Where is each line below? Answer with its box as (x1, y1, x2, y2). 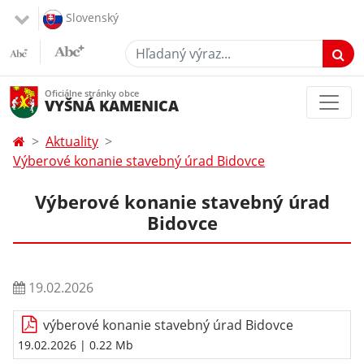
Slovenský (66, 10, 119, 26)
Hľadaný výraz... (124, 39, 219, 58)
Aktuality (45, 132, 98, 150)
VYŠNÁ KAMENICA (45, 96, 179, 116)
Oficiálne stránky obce (45, 88, 139, 100)
